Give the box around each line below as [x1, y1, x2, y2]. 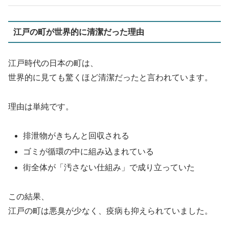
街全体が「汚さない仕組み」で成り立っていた [23, 163, 195, 172]
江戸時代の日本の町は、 [8, 59, 98, 68]
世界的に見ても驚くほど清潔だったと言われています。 [8, 73, 213, 82]
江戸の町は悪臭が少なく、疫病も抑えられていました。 [8, 206, 213, 215]
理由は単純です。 [8, 102, 74, 111]
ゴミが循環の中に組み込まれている [23, 147, 154, 156]
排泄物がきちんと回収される [23, 131, 130, 140]
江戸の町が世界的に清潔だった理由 [13, 27, 144, 36]
